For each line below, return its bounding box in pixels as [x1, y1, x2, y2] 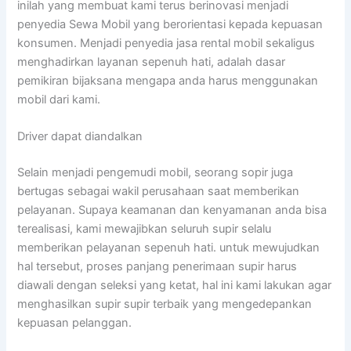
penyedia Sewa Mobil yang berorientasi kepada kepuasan [17, 16, 324, 31]
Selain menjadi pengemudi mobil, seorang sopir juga [17, 165, 294, 180]
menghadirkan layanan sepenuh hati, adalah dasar [17, 54, 286, 69]
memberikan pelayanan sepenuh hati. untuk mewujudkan [17, 241, 320, 255]
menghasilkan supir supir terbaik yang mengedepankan [17, 297, 313, 312]
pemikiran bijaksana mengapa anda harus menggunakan [17, 73, 319, 88]
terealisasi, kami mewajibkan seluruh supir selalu [17, 222, 272, 237]
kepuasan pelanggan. [17, 316, 132, 331]
